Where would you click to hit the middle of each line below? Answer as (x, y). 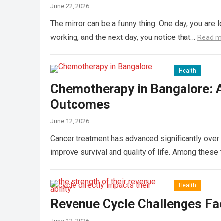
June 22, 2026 (70, 6)
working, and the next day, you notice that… (124, 37)
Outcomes (80, 104)
